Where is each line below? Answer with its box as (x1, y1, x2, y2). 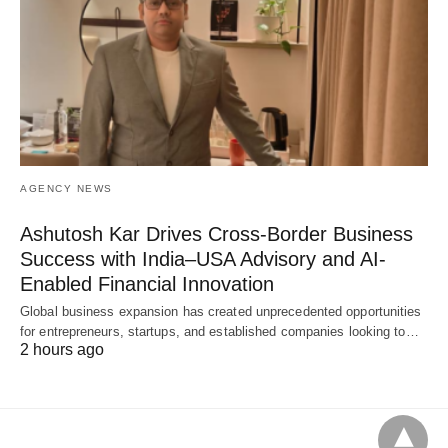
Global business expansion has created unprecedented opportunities (20, 304, 422, 320)
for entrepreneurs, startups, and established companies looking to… (20, 324, 419, 340)
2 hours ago (20, 341, 104, 359)
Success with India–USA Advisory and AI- (20, 248, 386, 271)
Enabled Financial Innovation (20, 273, 274, 296)
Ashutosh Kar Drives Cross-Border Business (20, 223, 413, 246)
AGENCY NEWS (20, 183, 113, 195)
